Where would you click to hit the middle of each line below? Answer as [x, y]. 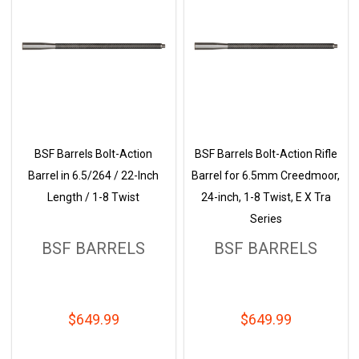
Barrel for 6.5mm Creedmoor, [266, 176]
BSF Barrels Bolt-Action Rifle [266, 154]
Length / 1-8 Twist [93, 198]
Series [266, 219]
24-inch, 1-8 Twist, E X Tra [266, 198]
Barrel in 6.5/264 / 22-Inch [93, 176]
